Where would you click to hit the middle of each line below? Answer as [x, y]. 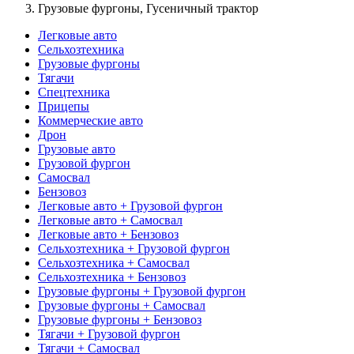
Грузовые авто [77, 149]
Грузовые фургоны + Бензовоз [120, 319]
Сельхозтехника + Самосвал [114, 262]
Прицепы [64, 106]
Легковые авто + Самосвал [110, 220]
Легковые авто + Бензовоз [108, 234]
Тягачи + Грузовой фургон [109, 333]
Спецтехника [74, 92]
